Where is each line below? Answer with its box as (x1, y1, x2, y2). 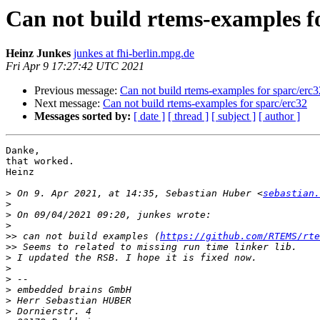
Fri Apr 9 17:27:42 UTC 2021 (6, 60, 144, 73)
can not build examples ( (17, 231, 160, 242)
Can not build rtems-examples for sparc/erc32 (103, 97, 307, 110)
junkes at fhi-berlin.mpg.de (74, 47, 194, 60)
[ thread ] (168, 110, 209, 123)
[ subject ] (211, 110, 256, 123)
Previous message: (34, 84, 120, 97)
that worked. (6, 156, 74, 167)
